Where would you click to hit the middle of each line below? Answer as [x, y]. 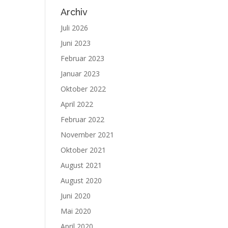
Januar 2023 [80, 74]
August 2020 [81, 180]
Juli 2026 [75, 28]
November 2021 [88, 135]
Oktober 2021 [83, 150]
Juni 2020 [76, 196]
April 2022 [77, 104]
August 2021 [81, 165]
